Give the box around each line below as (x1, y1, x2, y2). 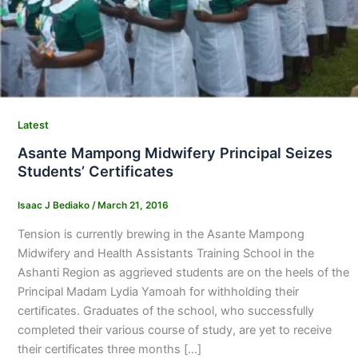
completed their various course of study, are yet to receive (17, 322, 332, 337)
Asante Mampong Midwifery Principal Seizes (17, 143, 332, 161)
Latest (17, 119, 49, 132)
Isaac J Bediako (17, 200, 92, 212)
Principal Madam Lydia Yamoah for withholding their (17, 284, 299, 299)
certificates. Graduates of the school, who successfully (17, 303, 314, 318)
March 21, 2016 (97, 200, 169, 212)
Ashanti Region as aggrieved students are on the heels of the (17, 265, 349, 280)
